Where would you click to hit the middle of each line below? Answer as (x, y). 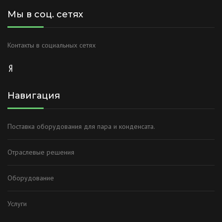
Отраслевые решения (41, 152)
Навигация (34, 95)
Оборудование (31, 178)
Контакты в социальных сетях (52, 45)
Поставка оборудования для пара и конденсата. (81, 126)
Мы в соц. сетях (45, 14)
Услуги (17, 203)
